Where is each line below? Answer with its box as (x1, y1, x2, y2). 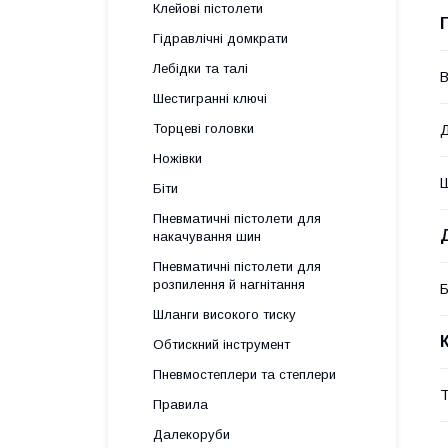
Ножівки (153, 151, 202, 166)
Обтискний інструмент (153, 337, 290, 352)
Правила (153, 397, 208, 412)
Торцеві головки (153, 121, 254, 136)
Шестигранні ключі (153, 91, 267, 106)
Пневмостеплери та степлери (153, 367, 336, 382)
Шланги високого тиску (153, 307, 296, 322)
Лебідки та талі (153, 61, 248, 76)
